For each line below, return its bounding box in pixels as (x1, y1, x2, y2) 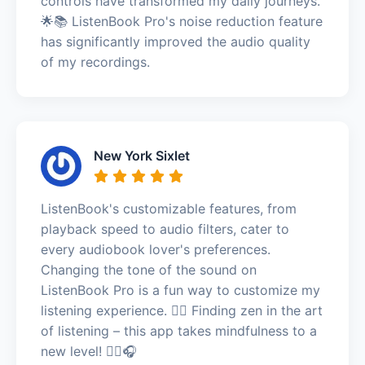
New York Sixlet (94, 147, 190, 164)
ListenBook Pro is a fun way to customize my (41, 281, 320, 298)
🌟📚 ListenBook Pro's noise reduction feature (41, 12, 323, 29)
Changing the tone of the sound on (41, 261, 257, 278)
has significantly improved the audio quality (41, 33, 310, 50)
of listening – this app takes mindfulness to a (41, 322, 317, 339)
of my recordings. (41, 53, 150, 70)
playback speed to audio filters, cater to (41, 220, 289, 237)
